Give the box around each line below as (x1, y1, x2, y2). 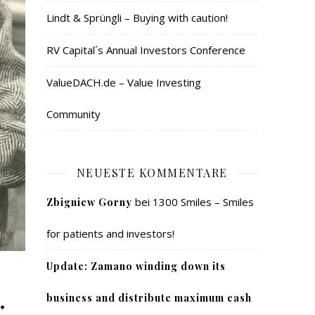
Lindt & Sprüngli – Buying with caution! (46, 11, 228, 25)
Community (46, 107, 101, 121)
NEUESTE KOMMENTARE (76, 165, 228, 180)
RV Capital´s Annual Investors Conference (46, 43, 245, 57)
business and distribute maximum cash (46, 291, 252, 304)
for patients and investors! (46, 226, 174, 240)
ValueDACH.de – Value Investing (46, 75, 201, 89)
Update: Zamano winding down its (46, 259, 226, 273)
